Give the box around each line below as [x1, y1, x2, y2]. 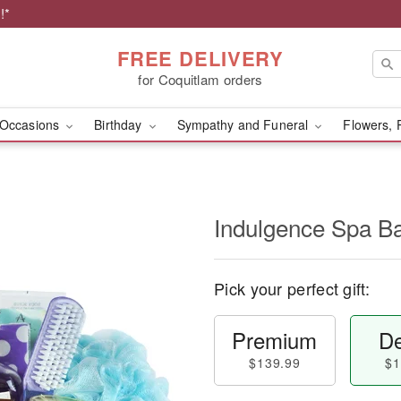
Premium [232, 324, 318, 355]
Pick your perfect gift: [214, 277, 370, 300]
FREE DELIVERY [116, 43, 285, 73]
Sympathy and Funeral [176, 115, 312, 133]
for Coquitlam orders [138, 69, 263, 89]
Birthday [94, 115, 146, 133]
